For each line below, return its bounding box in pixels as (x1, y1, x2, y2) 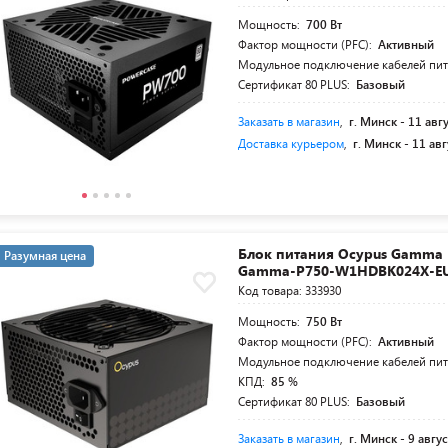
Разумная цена (4, 247, 86, 263)
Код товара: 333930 (238, 282, 342, 298)
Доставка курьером (238, 135, 345, 151)
